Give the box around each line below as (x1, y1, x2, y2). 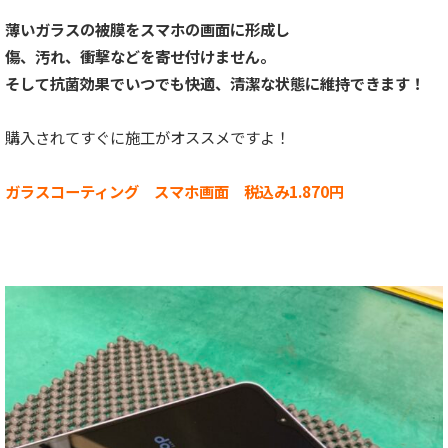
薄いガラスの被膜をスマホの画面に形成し (5, 18, 290, 41)
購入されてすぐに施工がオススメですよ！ (5, 126, 290, 149)
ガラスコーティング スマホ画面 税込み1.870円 (5, 180, 344, 203)
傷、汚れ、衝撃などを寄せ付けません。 (5, 45, 275, 68)
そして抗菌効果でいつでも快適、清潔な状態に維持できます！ (5, 72, 425, 95)
